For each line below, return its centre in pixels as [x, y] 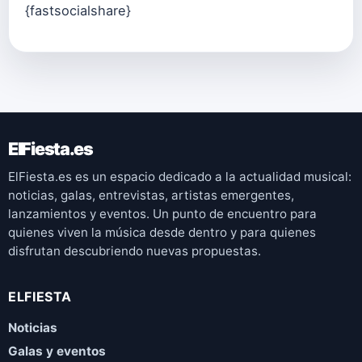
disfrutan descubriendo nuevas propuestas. [135, 250]
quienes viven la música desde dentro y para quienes [162, 232]
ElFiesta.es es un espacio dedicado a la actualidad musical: [180, 176]
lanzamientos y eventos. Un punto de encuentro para [162, 213]
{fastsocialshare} [78, 10]
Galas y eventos [57, 351]
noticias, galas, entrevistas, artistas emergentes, [151, 195]
